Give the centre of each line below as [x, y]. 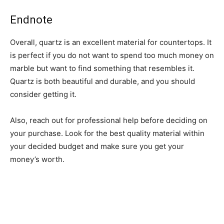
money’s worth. [37, 159]
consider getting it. [43, 94]
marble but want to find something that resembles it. [102, 68]
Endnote [31, 19]
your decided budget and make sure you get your [97, 146]
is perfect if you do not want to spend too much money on [112, 55]
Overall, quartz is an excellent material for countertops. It [111, 42]
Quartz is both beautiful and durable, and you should [102, 81]
